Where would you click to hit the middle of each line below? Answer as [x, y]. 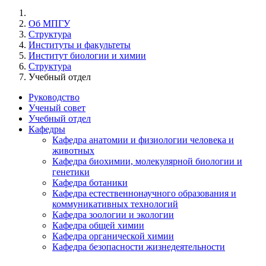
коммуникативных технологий [115, 204]
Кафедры [47, 129]
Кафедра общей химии [98, 225]
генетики [71, 172]
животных [73, 151]
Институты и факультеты [80, 45]
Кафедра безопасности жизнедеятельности [139, 247]
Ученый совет [57, 108]
